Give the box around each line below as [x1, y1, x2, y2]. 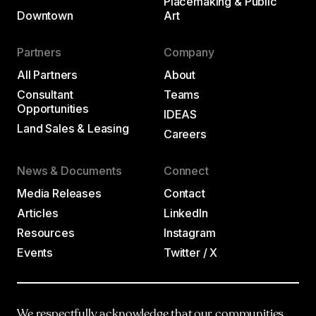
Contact [163, 186, 205, 200]
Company [163, 44, 214, 59]
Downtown [17, 8, 73, 23]
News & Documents [17, 163, 122, 178]
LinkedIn [163, 205, 208, 220]
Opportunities [17, 101, 89, 116]
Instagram [163, 225, 216, 240]
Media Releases [17, 186, 102, 200]
